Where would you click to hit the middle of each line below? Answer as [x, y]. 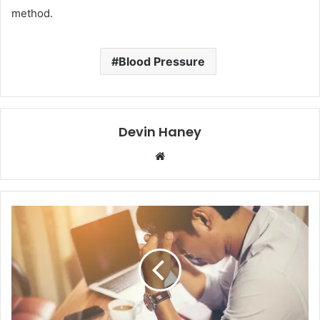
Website [185, 155]
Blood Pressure [162, 61]
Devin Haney [160, 131]
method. [32, 13]
